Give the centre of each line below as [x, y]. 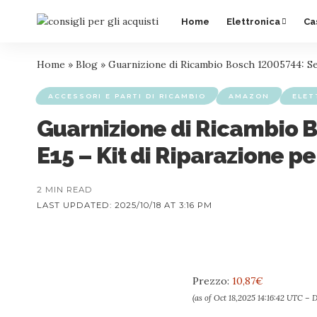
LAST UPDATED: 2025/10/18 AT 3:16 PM [125, 205]
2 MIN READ [65, 190]
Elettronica [253, 21]
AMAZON [249, 96]
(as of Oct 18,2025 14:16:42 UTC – [252, 298]
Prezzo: [212, 281]
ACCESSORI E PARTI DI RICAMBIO [127, 96]
